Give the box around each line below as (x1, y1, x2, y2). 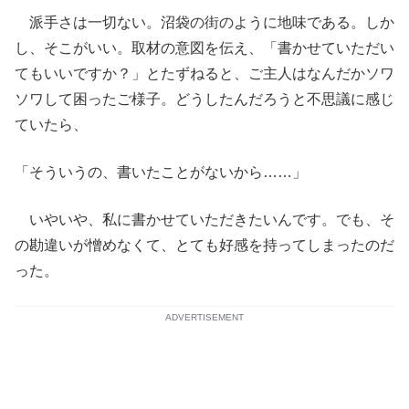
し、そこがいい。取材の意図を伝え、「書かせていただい (15, 40, 394, 56)
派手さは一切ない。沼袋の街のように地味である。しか (15, 15, 394, 30)
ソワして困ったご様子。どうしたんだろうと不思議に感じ (15, 91, 394, 107)
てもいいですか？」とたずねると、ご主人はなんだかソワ (15, 66, 394, 81)
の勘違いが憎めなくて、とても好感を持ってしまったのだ (15, 237, 394, 253)
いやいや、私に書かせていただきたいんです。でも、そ (15, 212, 394, 227)
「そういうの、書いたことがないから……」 (15, 164, 307, 180)
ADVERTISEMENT (165, 312, 244, 322)
